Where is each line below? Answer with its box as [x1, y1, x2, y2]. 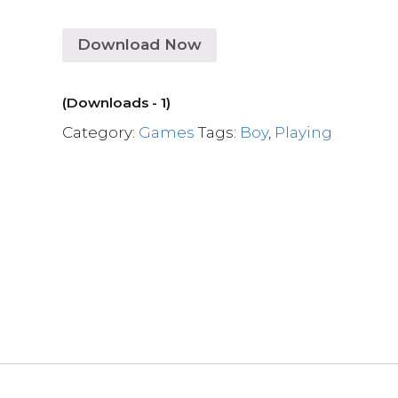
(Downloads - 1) [62, 93, 171, 111]
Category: [62, 123, 139, 141]
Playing [275, 123, 333, 141]
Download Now [77, 36, 203, 53]
